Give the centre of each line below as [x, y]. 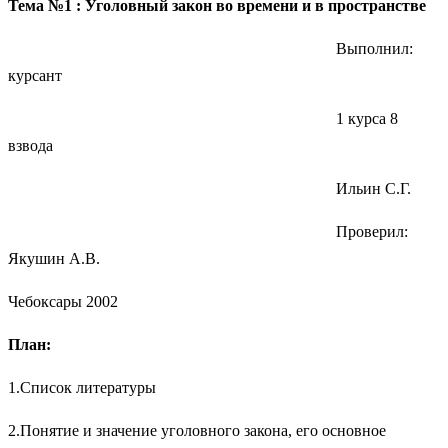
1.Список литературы [82, 387]
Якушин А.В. [54, 258]
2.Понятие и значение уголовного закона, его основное [197, 430]
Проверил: [208, 231]
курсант [35, 75]
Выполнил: [210, 48]
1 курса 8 [203, 118]
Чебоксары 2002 [63, 301]
